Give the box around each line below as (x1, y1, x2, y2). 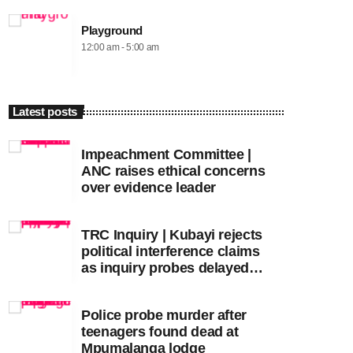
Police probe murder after (81, 307, 247, 324)
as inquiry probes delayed (81, 260, 249, 277)
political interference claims (81, 243, 260, 260)
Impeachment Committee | (81, 147, 251, 163)
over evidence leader (81, 180, 216, 196)
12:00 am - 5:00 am (81, 42, 160, 54)
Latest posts (12, 105, 77, 119)
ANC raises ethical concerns (81, 163, 266, 180)
